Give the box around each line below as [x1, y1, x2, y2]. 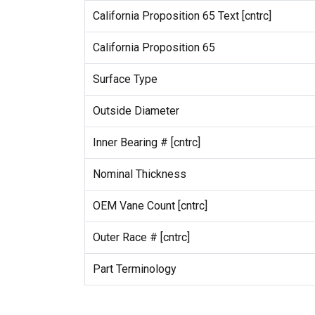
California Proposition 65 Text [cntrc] [92, 8, 271, 22]
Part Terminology [92, 262, 176, 276]
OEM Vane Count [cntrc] [92, 198, 207, 212]
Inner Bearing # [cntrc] [92, 135, 200, 149]
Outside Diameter [92, 103, 179, 117]
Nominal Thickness [92, 167, 186, 181]
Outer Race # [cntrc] [92, 230, 190, 244]
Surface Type [92, 72, 157, 86]
